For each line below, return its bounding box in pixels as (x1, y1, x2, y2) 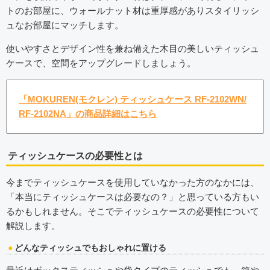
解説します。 (6, 221, 60, 231)
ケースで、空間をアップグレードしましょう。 (6, 58, 196, 68)
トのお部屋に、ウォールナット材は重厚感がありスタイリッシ (6, 5, 259, 16)
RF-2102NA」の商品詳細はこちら (19, 108, 157, 119)
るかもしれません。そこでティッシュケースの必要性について (6, 206, 259, 217)
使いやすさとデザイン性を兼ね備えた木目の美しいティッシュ (6, 43, 259, 54)
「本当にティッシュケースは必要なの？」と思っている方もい (6, 192, 259, 202)
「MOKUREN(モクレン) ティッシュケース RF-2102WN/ (19, 94, 246, 105)
